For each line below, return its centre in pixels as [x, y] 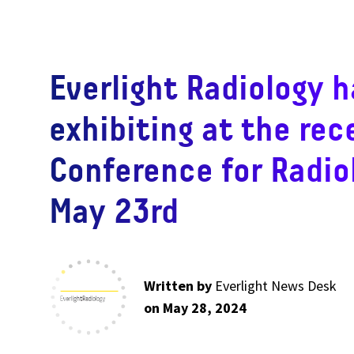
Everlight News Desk [276, 286]
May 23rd [114, 211]
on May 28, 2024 [195, 308]
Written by [178, 286]
